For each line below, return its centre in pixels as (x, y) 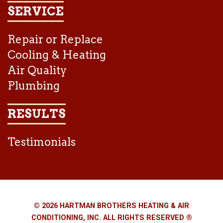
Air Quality (37, 70)
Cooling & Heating (57, 55)
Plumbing (34, 86)
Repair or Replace (55, 40)
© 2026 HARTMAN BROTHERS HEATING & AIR (111, 206)
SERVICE (36, 11)
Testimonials (42, 142)
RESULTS (37, 114)
